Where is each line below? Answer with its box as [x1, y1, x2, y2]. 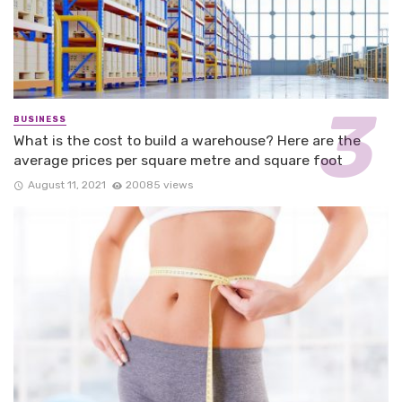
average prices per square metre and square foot [13, 152, 343, 170]
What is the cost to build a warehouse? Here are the [13, 132, 361, 150]
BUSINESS [13, 115, 66, 125]
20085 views [126, 178, 194, 191]
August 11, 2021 [27, 178, 106, 191]
